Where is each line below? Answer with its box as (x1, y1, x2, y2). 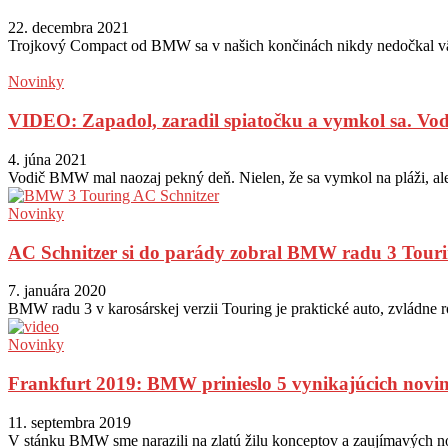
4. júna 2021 (8, 150, 87, 168)
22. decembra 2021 (8, 19, 129, 37)
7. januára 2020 (8, 282, 106, 300)
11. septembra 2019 (8, 413, 131, 431)
